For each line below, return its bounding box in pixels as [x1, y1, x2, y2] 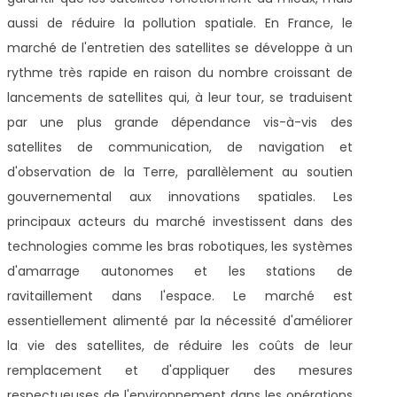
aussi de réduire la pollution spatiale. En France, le [7, 13, 353, 32]
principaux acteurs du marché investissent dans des [7, 212, 353, 230]
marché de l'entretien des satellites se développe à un [7, 38, 353, 57]
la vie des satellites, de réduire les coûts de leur [7, 336, 353, 354]
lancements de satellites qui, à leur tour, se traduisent [7, 88, 353, 106]
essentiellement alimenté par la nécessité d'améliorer [7, 311, 353, 330]
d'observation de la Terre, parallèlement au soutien [7, 162, 353, 181]
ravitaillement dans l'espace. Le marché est [7, 286, 353, 305]
